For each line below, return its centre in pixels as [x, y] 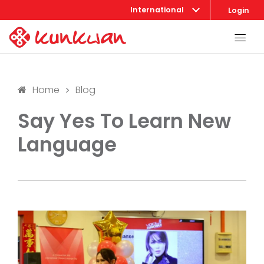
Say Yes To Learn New [124, 121]
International [157, 10]
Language [67, 145]
